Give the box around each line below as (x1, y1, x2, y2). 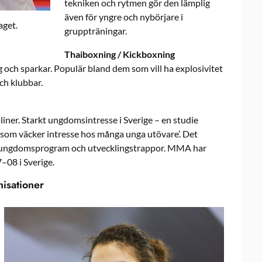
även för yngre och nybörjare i (64, 11, 183, 22)
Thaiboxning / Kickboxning (64, 48, 175, 60)
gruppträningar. (64, 25, 127, 36)
